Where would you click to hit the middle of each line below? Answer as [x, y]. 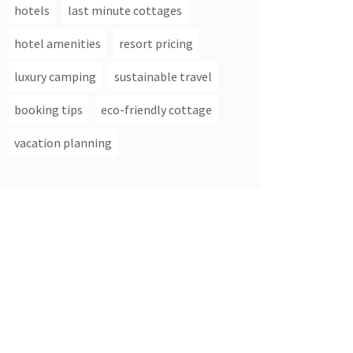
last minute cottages [125, 10]
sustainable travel [163, 76]
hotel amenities [58, 43]
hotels [32, 10]
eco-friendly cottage [156, 110]
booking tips [48, 110]
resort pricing [156, 43]
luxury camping [55, 76]
